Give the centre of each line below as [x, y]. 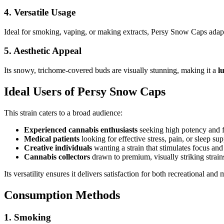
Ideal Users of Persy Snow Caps [85, 92]
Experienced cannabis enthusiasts [81, 130]
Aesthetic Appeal [47, 51]
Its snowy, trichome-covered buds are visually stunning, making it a [111, 70]
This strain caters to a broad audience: [63, 113]
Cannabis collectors [57, 157]
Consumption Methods [62, 195]
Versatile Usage [45, 12]
